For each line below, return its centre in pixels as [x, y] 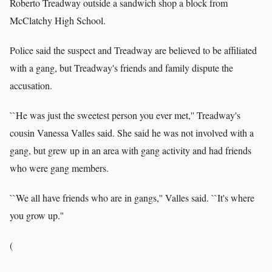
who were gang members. [59, 168]
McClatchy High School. [58, 20]
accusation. [31, 85]
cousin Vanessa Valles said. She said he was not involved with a [132, 133]
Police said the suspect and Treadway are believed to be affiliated [133, 50]
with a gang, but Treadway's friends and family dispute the [121, 68]
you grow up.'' [37, 215]
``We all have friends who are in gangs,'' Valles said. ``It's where [132, 198]
